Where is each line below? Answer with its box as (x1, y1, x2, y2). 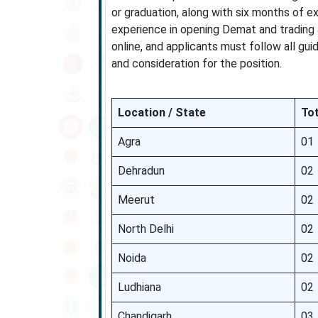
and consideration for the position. (111, 57, 282, 70)
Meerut (117, 193, 155, 207)
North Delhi (117, 222, 174, 236)
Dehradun (117, 164, 165, 177)
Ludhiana (117, 280, 161, 294)
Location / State (117, 106, 206, 119)
